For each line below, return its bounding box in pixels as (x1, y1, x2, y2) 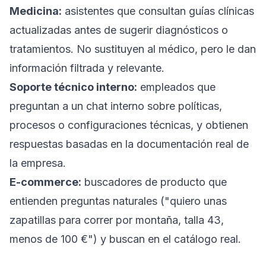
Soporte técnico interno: (9, 81, 137, 93)
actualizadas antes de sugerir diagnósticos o (9, 24, 228, 36)
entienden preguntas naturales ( (9, 195, 164, 207)
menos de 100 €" (9, 233, 93, 245)
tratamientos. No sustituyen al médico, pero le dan (9, 43, 256, 55)
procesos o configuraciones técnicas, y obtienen (9, 119, 248, 131)
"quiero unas (164, 195, 227, 207)
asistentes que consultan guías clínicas (62, 5, 254, 17)
